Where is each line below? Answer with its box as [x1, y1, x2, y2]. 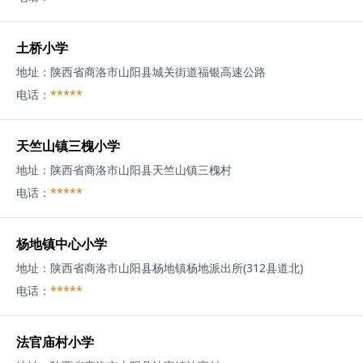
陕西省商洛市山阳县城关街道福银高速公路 [50, 64, 266, 79]
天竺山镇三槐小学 [16, 137, 120, 155]
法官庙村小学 [16, 333, 94, 351]
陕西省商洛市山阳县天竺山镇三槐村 [50, 162, 232, 177]
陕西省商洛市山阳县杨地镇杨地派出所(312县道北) [50, 260, 303, 275]
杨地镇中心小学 [16, 235, 107, 253]
